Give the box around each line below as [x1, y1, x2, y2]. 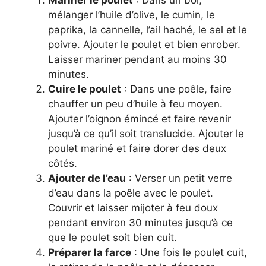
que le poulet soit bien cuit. [48, 231, 177, 243]
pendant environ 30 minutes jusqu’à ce [48, 216, 233, 229]
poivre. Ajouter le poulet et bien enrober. [48, 38, 240, 50]
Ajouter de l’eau [48, 172, 126, 184]
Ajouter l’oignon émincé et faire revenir [48, 112, 231, 125]
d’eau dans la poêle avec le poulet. [48, 186, 213, 199]
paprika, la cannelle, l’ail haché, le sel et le [48, 23, 247, 36]
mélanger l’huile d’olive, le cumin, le [48, 8, 215, 21]
